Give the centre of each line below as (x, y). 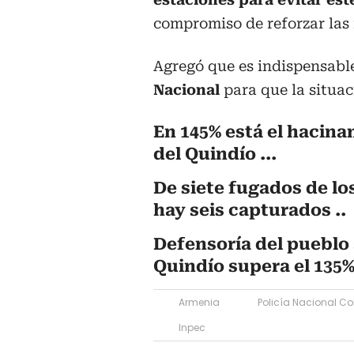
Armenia (199, 303)
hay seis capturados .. (250, 211)
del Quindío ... (215, 154)
